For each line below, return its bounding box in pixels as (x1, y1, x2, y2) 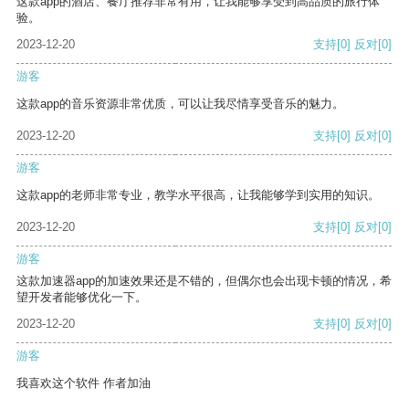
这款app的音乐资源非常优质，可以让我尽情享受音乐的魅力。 (16, 97, 344, 111)
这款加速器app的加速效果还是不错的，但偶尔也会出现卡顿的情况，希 (16, 274, 392, 288)
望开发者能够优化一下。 (16, 290, 147, 305)
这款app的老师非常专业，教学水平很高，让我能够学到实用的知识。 (16, 188, 380, 203)
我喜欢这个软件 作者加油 (16, 376, 151, 391)
